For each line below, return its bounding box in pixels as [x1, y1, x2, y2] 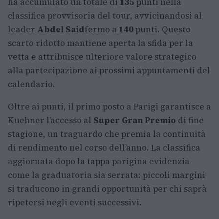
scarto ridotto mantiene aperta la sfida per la [8, 37, 193, 49]
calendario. [8, 78, 55, 90]
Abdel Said [37, 23, 85, 36]
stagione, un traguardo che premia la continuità [8, 128, 206, 140]
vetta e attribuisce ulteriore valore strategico [8, 51, 197, 63]
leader [8, 23, 37, 36]
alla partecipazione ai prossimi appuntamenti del [8, 65, 210, 77]
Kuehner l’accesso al [8, 114, 93, 127]
